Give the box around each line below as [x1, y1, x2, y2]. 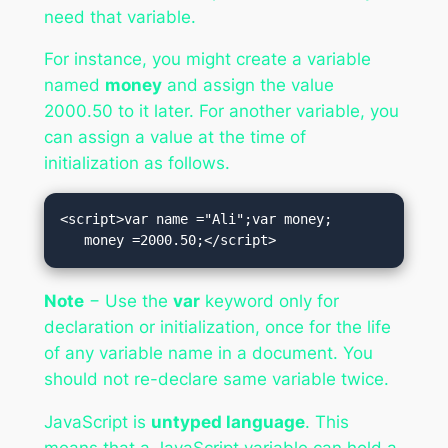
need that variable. [43, 6, 196, 27]
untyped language [150, 412, 305, 433]
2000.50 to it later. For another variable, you [43, 101, 399, 122]
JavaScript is [43, 412, 151, 433]
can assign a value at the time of [43, 127, 306, 148]
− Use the [83, 291, 173, 312]
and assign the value [161, 75, 334, 96]
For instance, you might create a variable [43, 49, 371, 70]
